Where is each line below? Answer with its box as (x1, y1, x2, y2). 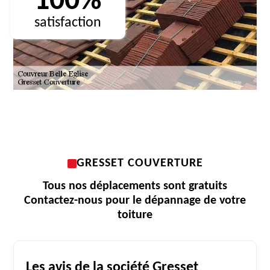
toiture (118, 209, 152, 221)
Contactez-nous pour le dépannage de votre (24, 195, 246, 207)
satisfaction (34, 16, 102, 30)
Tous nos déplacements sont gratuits (43, 180, 227, 192)
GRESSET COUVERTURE (76, 157, 203, 169)
